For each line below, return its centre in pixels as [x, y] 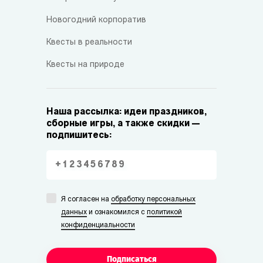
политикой [164, 213]
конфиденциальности [98, 225]
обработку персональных [153, 200]
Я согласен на [86, 200]
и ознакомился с [117, 213]
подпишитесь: [79, 136]
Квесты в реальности [89, 43]
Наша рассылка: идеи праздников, [127, 112]
